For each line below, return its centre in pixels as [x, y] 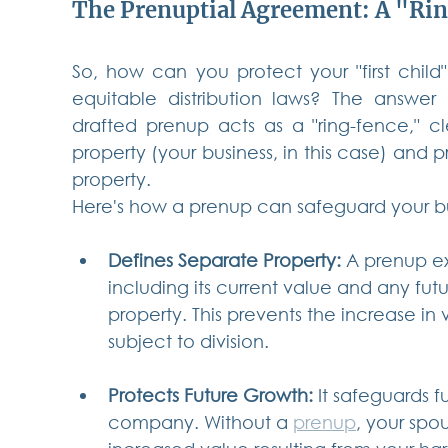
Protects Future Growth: [210, 395]
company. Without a [200, 422]
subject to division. [188, 341]
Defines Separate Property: [224, 260]
